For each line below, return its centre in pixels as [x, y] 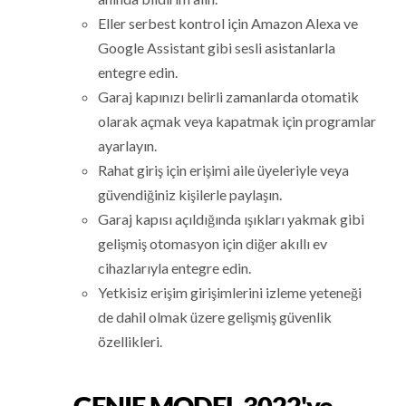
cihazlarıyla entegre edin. [175, 268]
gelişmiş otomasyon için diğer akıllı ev [213, 244]
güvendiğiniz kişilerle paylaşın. [190, 195]
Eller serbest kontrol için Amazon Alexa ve [228, 24]
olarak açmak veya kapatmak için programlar [237, 121]
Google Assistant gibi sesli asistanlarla [217, 48]
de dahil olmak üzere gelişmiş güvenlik [215, 317]
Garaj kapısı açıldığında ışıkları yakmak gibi [232, 219]
